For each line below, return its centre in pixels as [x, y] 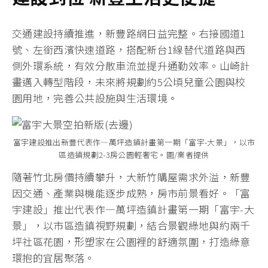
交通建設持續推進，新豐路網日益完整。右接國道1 [129, 33]
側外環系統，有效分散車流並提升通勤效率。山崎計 [131, 65]
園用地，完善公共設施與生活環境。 [95, 98]
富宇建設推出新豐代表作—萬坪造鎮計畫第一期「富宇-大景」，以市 [134, 142]
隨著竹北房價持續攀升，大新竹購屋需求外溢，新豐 [131, 177]
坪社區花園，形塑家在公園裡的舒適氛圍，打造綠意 [131, 242]
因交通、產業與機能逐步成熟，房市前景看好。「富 [131, 193]
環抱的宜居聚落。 [54, 258]
